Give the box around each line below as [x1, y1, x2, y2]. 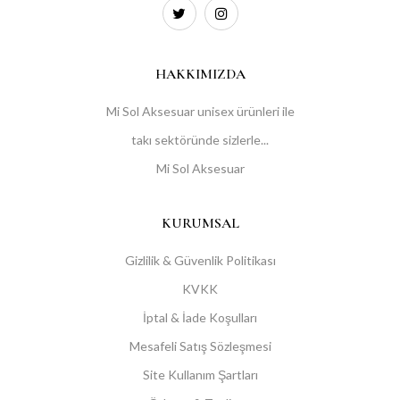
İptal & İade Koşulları [143, 310, 257, 326]
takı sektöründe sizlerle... [131, 132, 269, 148]
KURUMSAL [161, 214, 239, 233]
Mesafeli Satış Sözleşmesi [129, 338, 271, 354]
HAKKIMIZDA [154, 65, 246, 84]
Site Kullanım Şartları [142, 367, 258, 383]
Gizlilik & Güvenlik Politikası [124, 253, 276, 269]
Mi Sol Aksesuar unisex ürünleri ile [105, 104, 295, 120]
